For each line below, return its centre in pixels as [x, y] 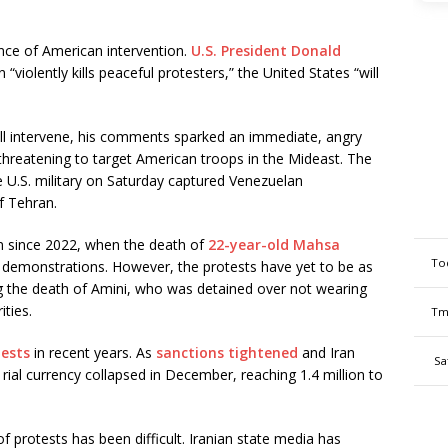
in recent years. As [93, 352]
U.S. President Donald [266, 50]
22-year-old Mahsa [274, 244]
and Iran [326, 352]
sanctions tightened [227, 352]
